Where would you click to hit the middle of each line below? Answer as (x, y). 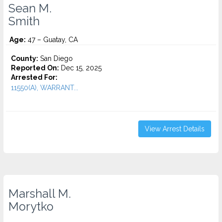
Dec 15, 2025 (80, 68)
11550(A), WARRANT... (45, 88)
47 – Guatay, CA (52, 40)
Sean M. (30, 8)
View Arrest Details (175, 129)
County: (25, 58)
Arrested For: (34, 77)
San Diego (55, 58)
